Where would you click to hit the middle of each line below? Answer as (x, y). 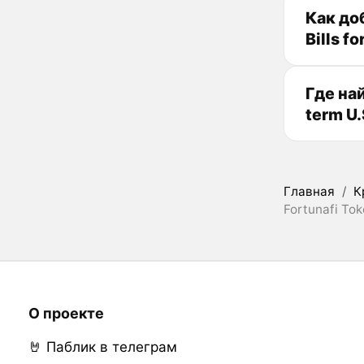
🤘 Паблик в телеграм (102, 347)
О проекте (66, 314)
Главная (309, 192)
